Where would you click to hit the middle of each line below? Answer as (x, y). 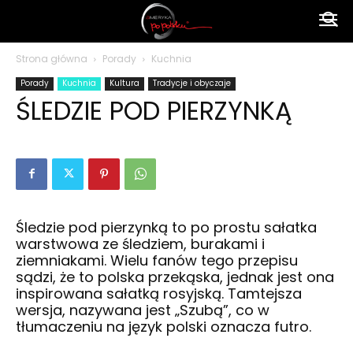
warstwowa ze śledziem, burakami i (140, 244)
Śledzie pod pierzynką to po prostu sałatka (166, 227)
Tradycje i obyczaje (192, 83)
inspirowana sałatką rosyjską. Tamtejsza (159, 294)
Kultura (124, 83)
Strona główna (52, 59)
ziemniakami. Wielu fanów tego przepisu (157, 260)
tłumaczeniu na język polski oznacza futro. (163, 327)
